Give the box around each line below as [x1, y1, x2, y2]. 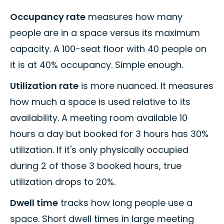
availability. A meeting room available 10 [10, 111, 187, 124]
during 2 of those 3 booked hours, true [10, 159, 181, 172]
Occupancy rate [10, 10, 85, 23]
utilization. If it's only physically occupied [10, 143, 188, 156]
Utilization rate [10, 79, 78, 92]
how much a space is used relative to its [10, 95, 190, 108]
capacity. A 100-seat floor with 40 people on [10, 42, 206, 55]
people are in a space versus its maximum [10, 26, 200, 39]
